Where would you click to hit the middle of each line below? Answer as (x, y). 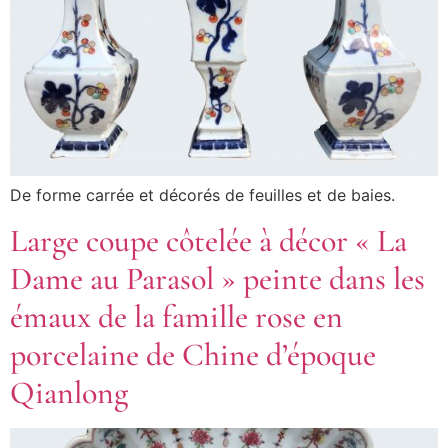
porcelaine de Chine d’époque (193, 354)
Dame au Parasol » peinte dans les (217, 278)
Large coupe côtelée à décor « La (208, 240)
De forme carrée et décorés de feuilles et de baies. (202, 195)
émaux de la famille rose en (176, 316)
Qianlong (69, 392)
